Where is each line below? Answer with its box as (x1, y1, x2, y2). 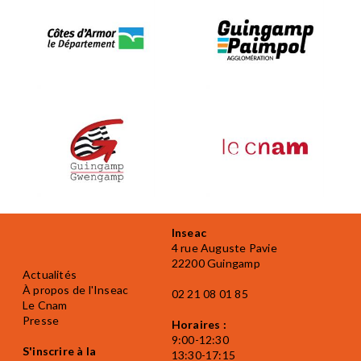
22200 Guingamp (171, 256, 260, 271)
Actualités (23, 268, 77, 282)
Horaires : (171, 317, 226, 332)
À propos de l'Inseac (23, 283, 129, 297)
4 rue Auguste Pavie (171, 241, 277, 255)
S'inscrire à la (23, 344, 97, 359)
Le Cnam (23, 298, 68, 313)
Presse (23, 313, 60, 328)
